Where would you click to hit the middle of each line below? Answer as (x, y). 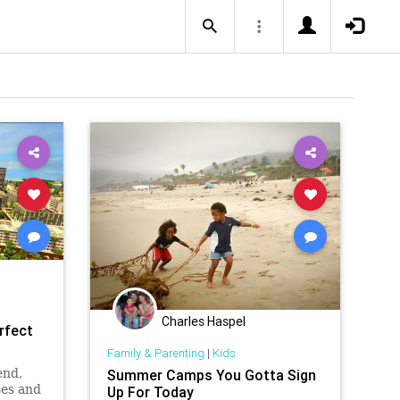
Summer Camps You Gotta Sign (211, 375)
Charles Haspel (204, 321)
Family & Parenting (155, 353)
